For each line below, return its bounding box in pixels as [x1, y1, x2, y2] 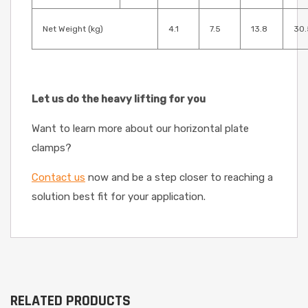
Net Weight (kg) [43, 24, 103, 34]
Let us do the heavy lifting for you [32, 93, 206, 106]
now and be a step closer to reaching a [85, 171, 273, 184]
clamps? [32, 142, 71, 155]
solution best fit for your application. [32, 190, 206, 203]
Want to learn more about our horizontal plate [32, 122, 249, 135]
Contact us [32, 171, 85, 184]
